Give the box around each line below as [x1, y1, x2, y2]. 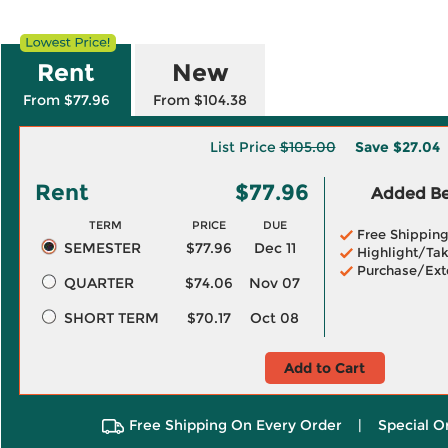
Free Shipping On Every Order [128, 416, 342, 434]
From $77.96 [22, 91, 110, 109]
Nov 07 [249, 274, 300, 292]
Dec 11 [253, 239, 296, 257]
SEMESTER [63, 239, 141, 257]
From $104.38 [153, 91, 247, 109]
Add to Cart [284, 359, 365, 377]
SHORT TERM [63, 309, 159, 327]
